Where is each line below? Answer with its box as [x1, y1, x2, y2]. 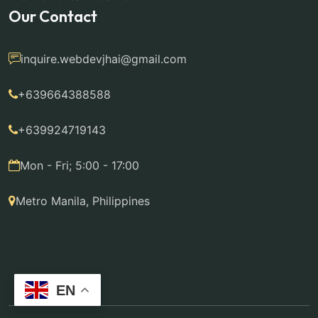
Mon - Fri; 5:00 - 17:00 [20, 158, 139, 172]
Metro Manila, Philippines [16, 193, 150, 208]
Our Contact [9, 6, 97, 26]
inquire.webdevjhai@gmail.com [21, 51, 187, 66]
